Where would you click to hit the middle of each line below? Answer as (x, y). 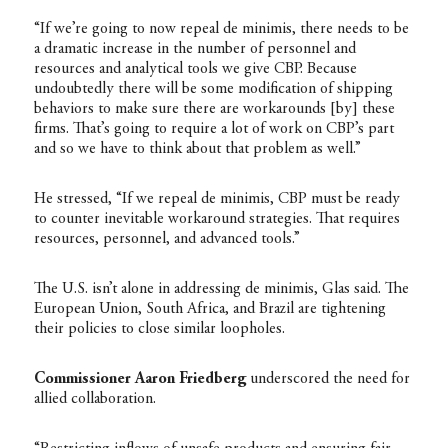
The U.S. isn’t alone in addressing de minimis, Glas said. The (221, 288)
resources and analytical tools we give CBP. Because (195, 68)
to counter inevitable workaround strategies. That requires (216, 218)
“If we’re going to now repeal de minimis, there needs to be (221, 28)
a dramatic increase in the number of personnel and (194, 48)
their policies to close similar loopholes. (159, 328)
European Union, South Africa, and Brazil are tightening (209, 308)
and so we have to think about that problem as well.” (197, 148)
